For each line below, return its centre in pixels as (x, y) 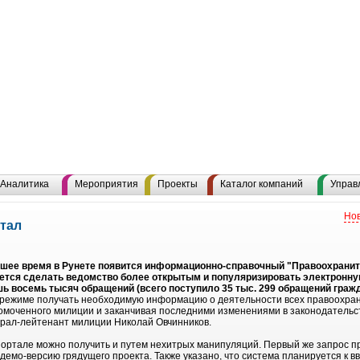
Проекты (178, 184)
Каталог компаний (262, 184)
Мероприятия (106, 184)
